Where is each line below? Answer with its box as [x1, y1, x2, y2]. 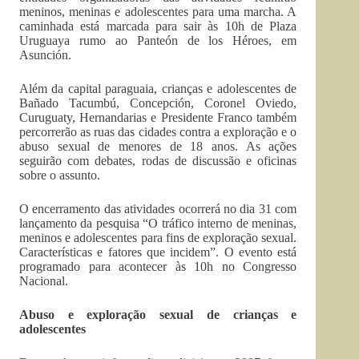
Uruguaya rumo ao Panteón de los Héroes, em [19, 34, 297, 47]
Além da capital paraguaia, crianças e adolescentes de [19, 82, 297, 95]
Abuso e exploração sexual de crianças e [19, 308, 297, 321]
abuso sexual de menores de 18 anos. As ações [19, 139, 297, 153]
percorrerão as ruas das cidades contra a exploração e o [19, 125, 297, 139]
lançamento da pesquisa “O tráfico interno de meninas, [19, 216, 297, 230]
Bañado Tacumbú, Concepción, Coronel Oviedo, [19, 96, 297, 110]
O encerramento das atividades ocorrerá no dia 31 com [19, 202, 297, 216]
